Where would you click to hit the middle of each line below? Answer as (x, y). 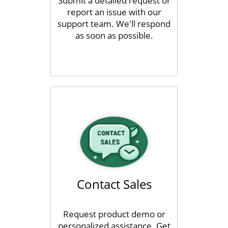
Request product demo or (114, 214)
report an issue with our (114, 12)
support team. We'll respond (114, 24)
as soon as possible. (114, 35)
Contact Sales (114, 184)
